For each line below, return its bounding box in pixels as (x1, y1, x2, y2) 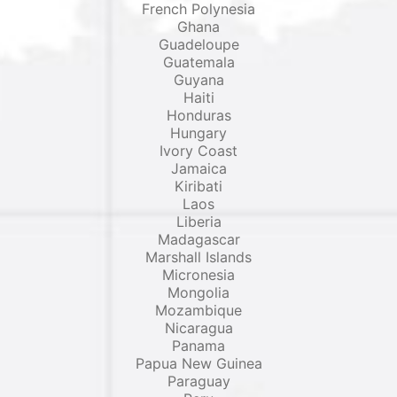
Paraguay (167, 372, 230, 390)
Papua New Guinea (135, 354, 262, 372)
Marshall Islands (145, 248, 252, 266)
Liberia (175, 213, 222, 230)
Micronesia (162, 266, 235, 284)
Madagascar (157, 230, 240, 248)
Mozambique (155, 301, 242, 319)
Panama (172, 337, 225, 354)
